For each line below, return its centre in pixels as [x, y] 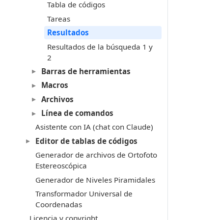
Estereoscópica [61, 166]
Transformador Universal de [84, 193]
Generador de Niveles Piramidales [95, 179]
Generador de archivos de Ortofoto [96, 155]
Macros [55, 85]
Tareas [58, 18]
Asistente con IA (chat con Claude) [94, 127]
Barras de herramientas [86, 71]
